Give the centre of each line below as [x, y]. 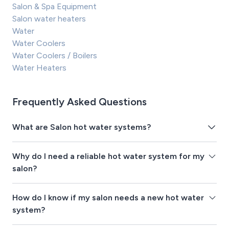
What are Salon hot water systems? [82, 127]
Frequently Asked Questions [79, 101]
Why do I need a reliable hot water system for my [108, 156]
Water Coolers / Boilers [55, 55]
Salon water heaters [49, 18]
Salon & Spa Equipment [54, 6]
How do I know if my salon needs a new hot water [108, 197]
